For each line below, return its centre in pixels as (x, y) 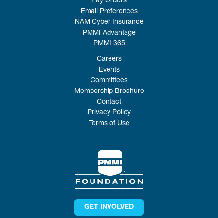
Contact (109, 102)
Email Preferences (109, 12)
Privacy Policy (109, 113)
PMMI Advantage (109, 33)
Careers (109, 60)
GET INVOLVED (109, 207)
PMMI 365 (109, 44)
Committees (109, 81)
